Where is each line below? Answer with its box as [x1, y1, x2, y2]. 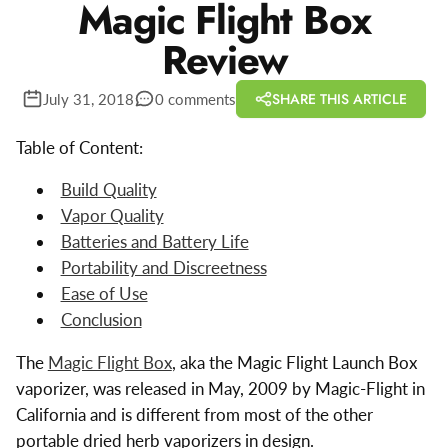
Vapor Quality [60, 205, 164, 227]
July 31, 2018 [43, 89, 135, 108]
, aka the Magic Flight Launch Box [171, 352, 417, 374]
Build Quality [60, 179, 157, 201]
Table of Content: [15, 136, 143, 158]
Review [161, 31, 287, 90]
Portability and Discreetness [60, 257, 267, 279]
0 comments [155, 89, 237, 108]
